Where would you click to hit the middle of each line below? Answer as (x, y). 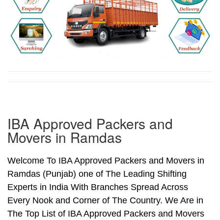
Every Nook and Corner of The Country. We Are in (105, 201)
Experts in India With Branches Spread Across (98, 187)
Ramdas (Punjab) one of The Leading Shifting (97, 174)
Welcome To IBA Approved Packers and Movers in (106, 161)
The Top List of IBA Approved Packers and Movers (106, 214)
